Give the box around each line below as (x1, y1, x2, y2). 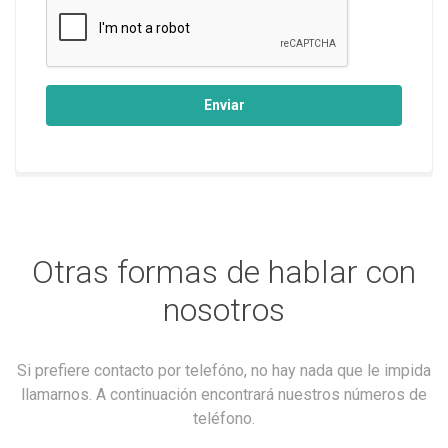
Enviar (203, 97, 245, 113)
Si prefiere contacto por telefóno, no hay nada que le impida (17, 361, 431, 380)
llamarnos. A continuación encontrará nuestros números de (21, 385, 427, 404)
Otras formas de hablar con (32, 253, 416, 291)
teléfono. (193, 409, 255, 428)
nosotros (163, 291, 285, 329)
